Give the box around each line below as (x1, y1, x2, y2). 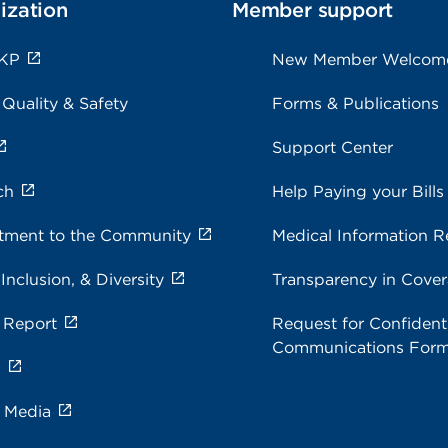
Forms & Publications (272, 94, 439, 113)
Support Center (272, 138, 393, 157)
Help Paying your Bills (272, 182, 444, 201)
